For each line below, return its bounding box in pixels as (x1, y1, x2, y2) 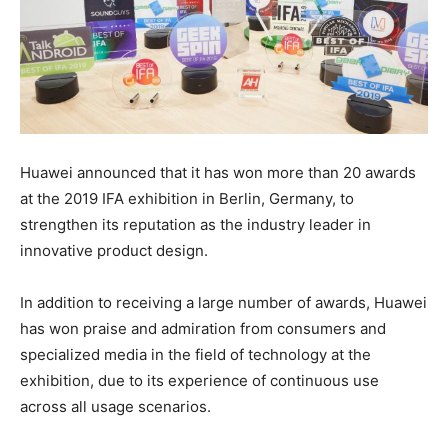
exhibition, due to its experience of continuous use (20, 371, 379, 391)
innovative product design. (20, 241, 208, 261)
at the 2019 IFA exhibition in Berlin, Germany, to (20, 189, 354, 209)
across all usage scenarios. (20, 397, 211, 417)
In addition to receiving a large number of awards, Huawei (20, 293, 427, 313)
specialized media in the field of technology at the (20, 345, 371, 365)
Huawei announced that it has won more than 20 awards (20, 163, 416, 183)
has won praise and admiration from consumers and (20, 319, 386, 339)
